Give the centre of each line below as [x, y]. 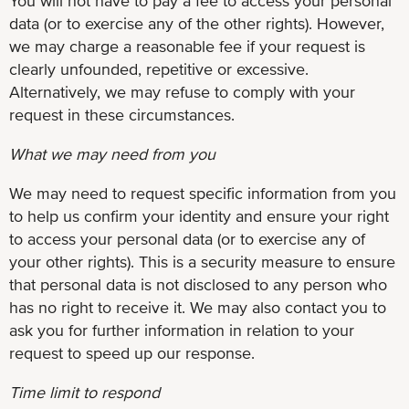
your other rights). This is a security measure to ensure [202, 261]
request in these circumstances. [122, 114]
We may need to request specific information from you [203, 193]
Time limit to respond [84, 392]
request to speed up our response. [132, 352]
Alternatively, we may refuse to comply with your [182, 91]
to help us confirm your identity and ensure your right [199, 215]
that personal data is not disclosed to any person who [198, 284]
